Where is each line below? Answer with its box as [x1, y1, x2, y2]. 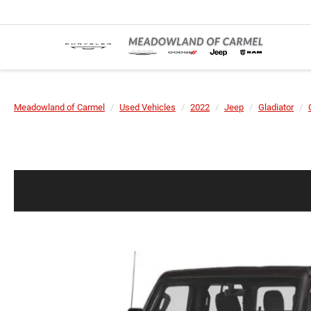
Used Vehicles [119, 102, 176, 112]
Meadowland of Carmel [14, 102, 105, 112]
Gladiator [258, 102, 294, 112]
